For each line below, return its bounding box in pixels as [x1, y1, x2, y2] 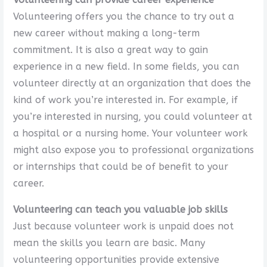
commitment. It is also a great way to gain [13, 44, 208, 55]
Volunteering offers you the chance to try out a [13, 10, 234, 22]
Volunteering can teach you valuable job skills [13, 203, 228, 215]
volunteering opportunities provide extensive [13, 253, 219, 265]
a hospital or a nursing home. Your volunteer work [13, 127, 248, 139]
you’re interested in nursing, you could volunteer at [13, 110, 252, 122]
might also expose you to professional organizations [13, 144, 254, 156]
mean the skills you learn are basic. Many [13, 237, 205, 249]
